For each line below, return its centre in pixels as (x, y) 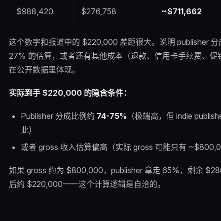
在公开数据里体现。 (44, 70)
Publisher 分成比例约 (58, 116)
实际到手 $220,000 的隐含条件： (70, 93)
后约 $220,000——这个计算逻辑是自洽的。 (87, 184)
